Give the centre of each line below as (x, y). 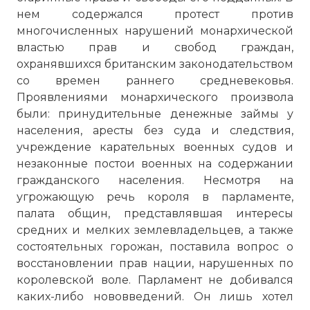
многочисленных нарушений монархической (155, 31)
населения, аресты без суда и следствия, (155, 130)
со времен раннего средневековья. (155, 81)
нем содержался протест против (155, 14)
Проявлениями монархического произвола (155, 97)
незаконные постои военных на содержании (155, 164)
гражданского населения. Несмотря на (155, 180)
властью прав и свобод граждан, (155, 47)
